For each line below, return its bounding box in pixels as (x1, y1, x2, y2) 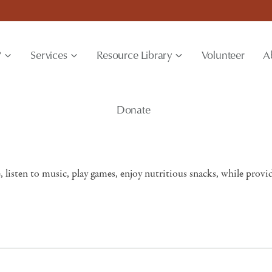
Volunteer (201, 47, 245, 63)
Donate (116, 101, 151, 117)
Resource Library (97, 47, 172, 63)
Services (30, 47, 67, 63)
